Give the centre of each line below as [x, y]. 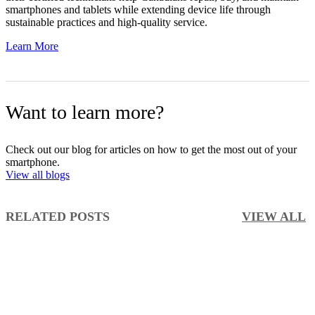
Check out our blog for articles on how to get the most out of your [151, 150]
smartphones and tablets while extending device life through [138, 10]
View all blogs [38, 175]
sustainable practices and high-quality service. [107, 22]
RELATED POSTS [58, 217]
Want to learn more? [85, 112]
